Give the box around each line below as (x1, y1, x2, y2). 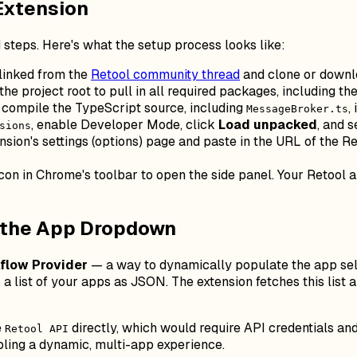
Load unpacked (218, 116, 317, 134)
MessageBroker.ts (246, 103, 348, 116)
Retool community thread (91, 66, 240, 84)
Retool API (5, 323, 69, 335)
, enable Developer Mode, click (31, 116, 218, 134)
